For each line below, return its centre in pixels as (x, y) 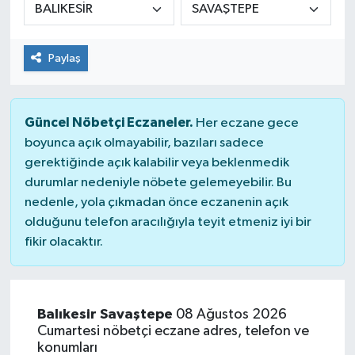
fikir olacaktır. (63, 242)
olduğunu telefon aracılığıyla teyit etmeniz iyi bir (168, 222)
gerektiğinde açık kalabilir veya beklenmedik (157, 162)
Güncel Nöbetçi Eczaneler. (109, 122)
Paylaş (64, 58)
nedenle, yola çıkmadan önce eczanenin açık (156, 202)
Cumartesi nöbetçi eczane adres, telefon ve (173, 331)
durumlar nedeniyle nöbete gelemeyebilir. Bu (158, 182)
